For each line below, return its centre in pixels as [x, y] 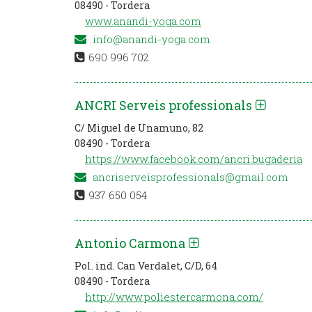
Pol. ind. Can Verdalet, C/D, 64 [146, 266]
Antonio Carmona [130, 243]
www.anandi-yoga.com [143, 21]
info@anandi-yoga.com [150, 39]
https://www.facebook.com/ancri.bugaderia [194, 159]
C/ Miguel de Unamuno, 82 [139, 128]
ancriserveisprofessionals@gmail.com [189, 177]
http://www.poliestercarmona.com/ [174, 297]
